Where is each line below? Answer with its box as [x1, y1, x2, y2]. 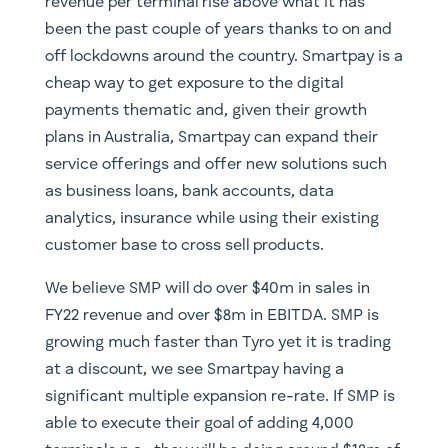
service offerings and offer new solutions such [44, 157, 387, 174]
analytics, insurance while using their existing [44, 211, 379, 228]
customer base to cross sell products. [44, 238, 324, 255]
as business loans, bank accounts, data [44, 184, 334, 201]
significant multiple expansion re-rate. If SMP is [44, 389, 395, 406]
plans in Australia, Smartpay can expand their [44, 130, 378, 147]
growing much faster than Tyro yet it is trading [44, 335, 391, 352]
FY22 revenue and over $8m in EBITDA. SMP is [44, 308, 379, 325]
